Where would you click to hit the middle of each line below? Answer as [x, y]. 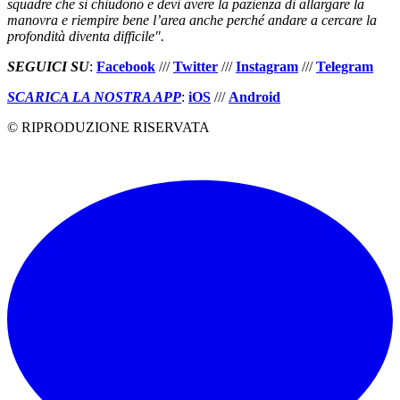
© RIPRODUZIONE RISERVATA [108, 128]
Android [254, 97]
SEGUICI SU [48, 67]
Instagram [267, 67]
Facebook [126, 67]
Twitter [196, 67]
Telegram [345, 67]
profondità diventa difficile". [86, 37]
